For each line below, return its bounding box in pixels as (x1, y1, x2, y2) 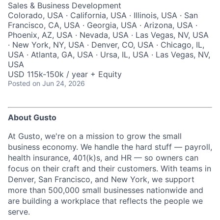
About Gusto (8, 112, 56, 122)
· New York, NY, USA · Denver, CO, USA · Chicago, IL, (8, 40, 204, 50)
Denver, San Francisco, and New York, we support (8, 174, 194, 184)
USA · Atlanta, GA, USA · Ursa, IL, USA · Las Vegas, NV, (8, 50, 210, 59)
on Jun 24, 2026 (32, 79, 85, 87)
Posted (8, 79, 30, 87)
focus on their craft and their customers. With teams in (8, 164, 211, 173)
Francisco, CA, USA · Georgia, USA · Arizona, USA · (8, 20, 197, 30)
